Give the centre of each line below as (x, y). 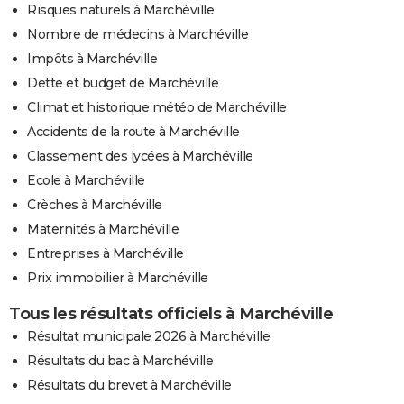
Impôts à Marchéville (92, 58)
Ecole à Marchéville (86, 180)
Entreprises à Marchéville (106, 253)
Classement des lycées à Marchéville (140, 156)
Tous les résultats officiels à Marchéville (171, 313)
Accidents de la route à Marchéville (133, 131)
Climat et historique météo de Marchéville (157, 107)
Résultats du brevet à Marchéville (129, 385)
